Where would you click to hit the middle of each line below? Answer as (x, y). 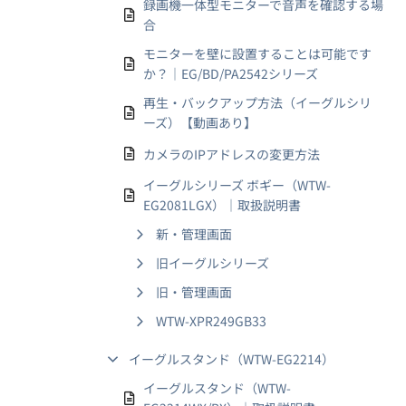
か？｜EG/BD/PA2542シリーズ (231, 73)
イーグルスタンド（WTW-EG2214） (232, 359)
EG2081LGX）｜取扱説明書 (222, 205)
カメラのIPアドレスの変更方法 (232, 154)
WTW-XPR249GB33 (211, 321)
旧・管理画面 (194, 292)
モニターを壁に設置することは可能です (257, 53)
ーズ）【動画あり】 (200, 122)
